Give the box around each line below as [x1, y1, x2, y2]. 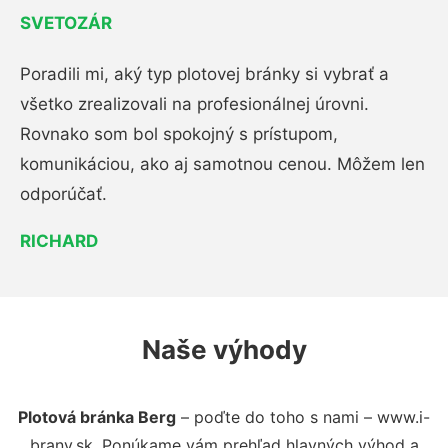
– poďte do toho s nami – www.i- [176, 407, 430, 427]
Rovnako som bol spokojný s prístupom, [20, 124, 338, 144]
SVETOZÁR [20, 13, 112, 33]
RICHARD [20, 231, 98, 251]
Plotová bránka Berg [18, 407, 176, 427]
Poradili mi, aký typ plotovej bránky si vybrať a [20, 64, 389, 84]
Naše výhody [141, 334, 307, 365]
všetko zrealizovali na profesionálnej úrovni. [20, 94, 369, 114]
